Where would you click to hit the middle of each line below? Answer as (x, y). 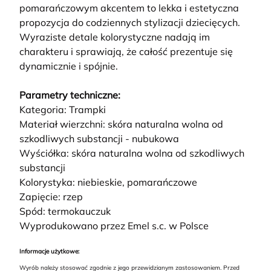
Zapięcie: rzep (51, 197)
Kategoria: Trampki (63, 110)
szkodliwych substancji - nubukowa (99, 139)
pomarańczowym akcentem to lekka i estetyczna (129, 8)
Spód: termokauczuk (65, 211)
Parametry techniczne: (70, 95)
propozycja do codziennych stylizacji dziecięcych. (130, 23)
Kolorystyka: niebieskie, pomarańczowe (108, 182)
